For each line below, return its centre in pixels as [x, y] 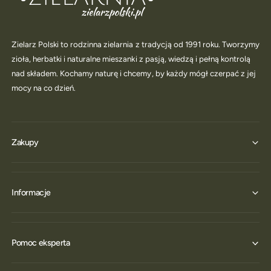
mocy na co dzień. [44, 87]
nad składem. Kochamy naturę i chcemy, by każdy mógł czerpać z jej [134, 73]
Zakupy [25, 142]
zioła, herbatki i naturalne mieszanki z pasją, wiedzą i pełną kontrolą [131, 58]
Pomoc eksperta [41, 243]
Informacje [31, 192]
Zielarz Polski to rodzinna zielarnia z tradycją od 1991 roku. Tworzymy [135, 44]
